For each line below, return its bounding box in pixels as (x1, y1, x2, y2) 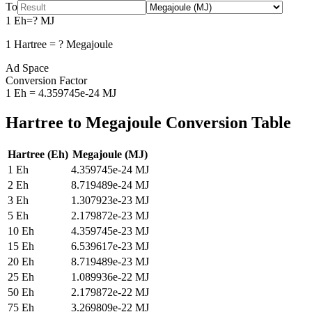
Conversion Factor (6, 74, 87, 86)
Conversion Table (162, 113, 291, 132)
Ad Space (6, 61, 49, 74)
